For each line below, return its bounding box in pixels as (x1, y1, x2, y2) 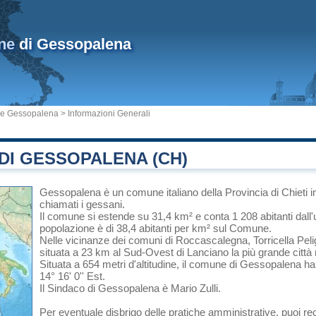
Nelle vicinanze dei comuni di (39, 234, 176, 246)
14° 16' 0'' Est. (39, 270, 105, 282)
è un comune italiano (101, 186, 201, 198)
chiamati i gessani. (39, 198, 125, 210)
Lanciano (187, 246, 229, 258)
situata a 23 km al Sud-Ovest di (39, 246, 187, 258)
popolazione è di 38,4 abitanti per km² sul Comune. (39, 222, 272, 234)
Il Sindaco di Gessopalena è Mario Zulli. (39, 282, 221, 294)
